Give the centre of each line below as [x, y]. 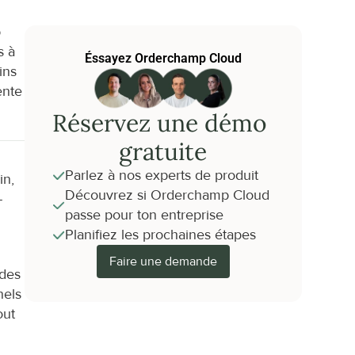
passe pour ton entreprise [144, 215]
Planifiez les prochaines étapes [160, 235]
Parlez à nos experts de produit [161, 176]
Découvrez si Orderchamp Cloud [167, 195]
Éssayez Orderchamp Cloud [163, 58]
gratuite [163, 151]
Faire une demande [163, 261]
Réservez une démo [160, 123]
